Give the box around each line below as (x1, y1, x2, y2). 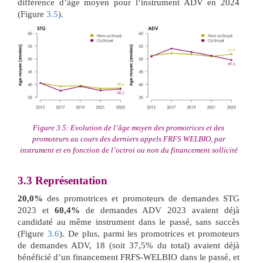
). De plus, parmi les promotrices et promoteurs (59, 229, 240, 239)
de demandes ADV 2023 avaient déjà (79, 205, 240, 215)
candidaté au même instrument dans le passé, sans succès (18, 217, 240, 227)
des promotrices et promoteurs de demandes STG (43, 194, 240, 204)
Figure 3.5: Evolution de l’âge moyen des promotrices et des (33, 123, 224, 133)
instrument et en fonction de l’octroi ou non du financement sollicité (19, 146, 238, 155)
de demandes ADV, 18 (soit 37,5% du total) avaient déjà (18, 241, 240, 251)
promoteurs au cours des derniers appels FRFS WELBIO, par (32, 134, 225, 144)
